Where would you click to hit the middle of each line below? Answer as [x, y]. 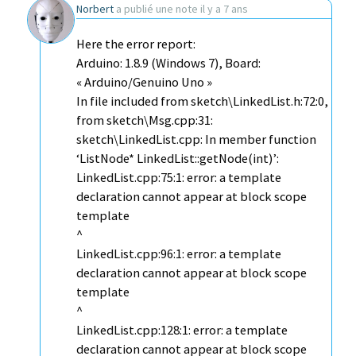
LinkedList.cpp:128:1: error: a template [182, 330]
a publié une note [157, 9]
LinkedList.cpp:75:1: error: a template [179, 178]
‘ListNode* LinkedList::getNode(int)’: [178, 159]
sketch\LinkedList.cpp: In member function [196, 139]
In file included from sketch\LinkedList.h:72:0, [202, 101]
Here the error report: [136, 44]
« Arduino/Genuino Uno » [144, 82]
